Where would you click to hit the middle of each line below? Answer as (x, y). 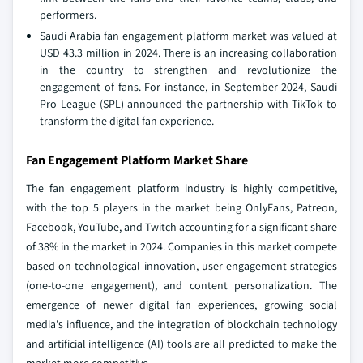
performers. (68, 15)
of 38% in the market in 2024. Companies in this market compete (181, 247)
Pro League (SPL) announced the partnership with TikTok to (188, 104)
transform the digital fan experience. (127, 121)
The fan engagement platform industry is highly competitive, (181, 188)
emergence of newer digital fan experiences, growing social (181, 305)
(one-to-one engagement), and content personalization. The (181, 286)
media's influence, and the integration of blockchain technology (181, 325)
